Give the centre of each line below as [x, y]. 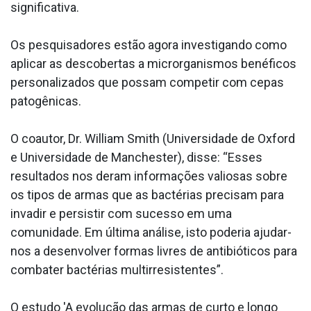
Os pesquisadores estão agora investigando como [149, 45]
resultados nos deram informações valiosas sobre [149, 176]
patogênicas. [46, 101]
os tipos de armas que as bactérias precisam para [147, 195]
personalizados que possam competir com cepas [147, 83]
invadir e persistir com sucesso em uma [121, 214]
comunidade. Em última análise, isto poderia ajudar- [151, 233]
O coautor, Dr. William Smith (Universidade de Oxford [153, 139]
